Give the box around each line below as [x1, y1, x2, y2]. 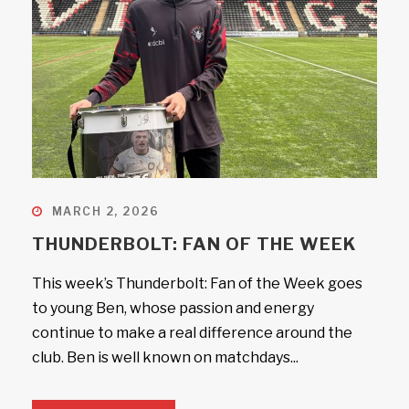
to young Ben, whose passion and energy [32, 299, 314, 317]
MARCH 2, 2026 [51, 204, 159, 218]
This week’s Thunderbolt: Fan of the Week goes [32, 275, 362, 292]
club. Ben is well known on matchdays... [32, 349, 299, 366]
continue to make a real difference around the [32, 324, 352, 341]
